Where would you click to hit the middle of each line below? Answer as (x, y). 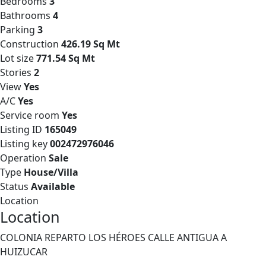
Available (53, 186)
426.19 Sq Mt (91, 44)
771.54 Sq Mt (66, 58)
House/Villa (51, 172)
